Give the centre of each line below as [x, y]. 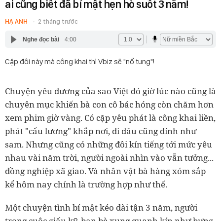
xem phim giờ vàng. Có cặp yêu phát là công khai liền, [110, 118]
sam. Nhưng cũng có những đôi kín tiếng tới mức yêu [109, 144]
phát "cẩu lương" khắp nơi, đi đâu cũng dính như [101, 131]
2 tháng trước [58, 21]
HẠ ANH [17, 21]
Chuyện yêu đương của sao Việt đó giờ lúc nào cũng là [110, 91]
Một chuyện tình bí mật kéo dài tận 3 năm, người [101, 207]
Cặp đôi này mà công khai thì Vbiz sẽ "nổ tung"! [80, 61]
